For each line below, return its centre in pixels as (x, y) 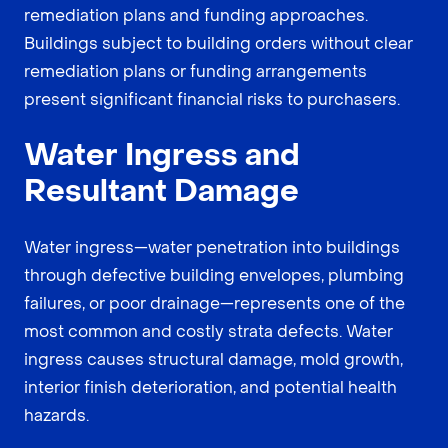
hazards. (56, 415)
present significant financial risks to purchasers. (212, 99)
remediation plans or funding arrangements (195, 71)
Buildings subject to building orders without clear (218, 43)
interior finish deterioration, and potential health (210, 387)
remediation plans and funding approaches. (196, 15)
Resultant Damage (161, 191)
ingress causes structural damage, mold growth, (213, 359)
